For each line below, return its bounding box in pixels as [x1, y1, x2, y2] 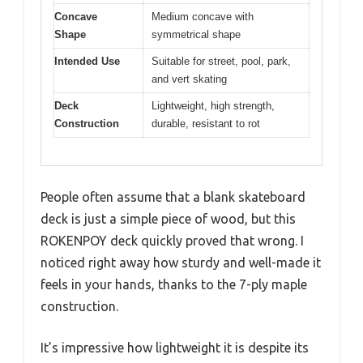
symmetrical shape [152, 28, 241, 41]
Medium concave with [152, 10, 254, 23]
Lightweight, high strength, [152, 99, 275, 112]
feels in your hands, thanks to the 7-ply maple [41, 277, 307, 293]
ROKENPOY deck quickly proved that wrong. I [41, 233, 304, 249]
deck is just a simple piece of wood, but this [41, 211, 296, 227]
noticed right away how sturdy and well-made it [41, 255, 321, 271]
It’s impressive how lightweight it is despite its [41, 340, 309, 356]
